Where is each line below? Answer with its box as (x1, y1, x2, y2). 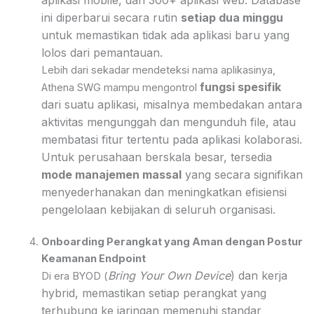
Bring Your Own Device (107, 268, 231, 283)
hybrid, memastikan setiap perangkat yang (41, 286, 266, 301)
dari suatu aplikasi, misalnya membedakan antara (41, 97, 302, 111)
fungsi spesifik (199, 79, 281, 94)
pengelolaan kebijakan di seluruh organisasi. (41, 202, 275, 217)
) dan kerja (230, 268, 287, 283)
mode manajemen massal (41, 167, 182, 182)
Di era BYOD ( (41, 270, 108, 283)
